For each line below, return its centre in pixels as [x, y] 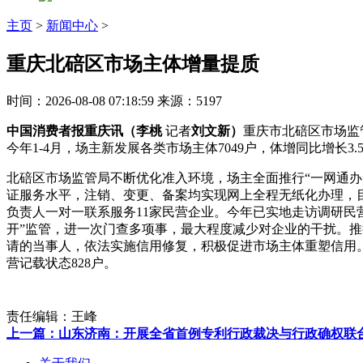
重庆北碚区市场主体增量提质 [133, 64]
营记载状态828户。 [62, 263]
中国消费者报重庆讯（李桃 [86, 130]
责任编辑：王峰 [52, 316]
